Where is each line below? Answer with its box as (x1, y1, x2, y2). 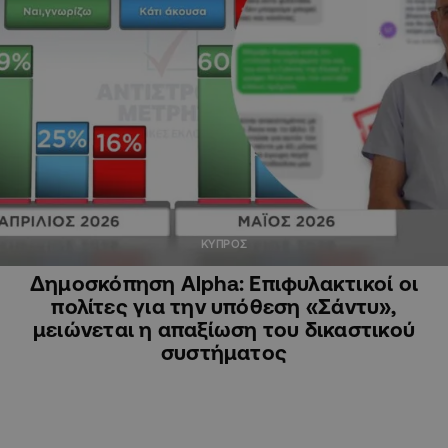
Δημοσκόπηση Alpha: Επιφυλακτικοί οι (29, 270, 419, 295)
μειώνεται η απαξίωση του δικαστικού (32, 316, 416, 341)
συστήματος (160, 339, 288, 364)
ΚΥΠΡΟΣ (200, 237, 248, 250)
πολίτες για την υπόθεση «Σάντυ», (51, 293, 397, 318)
